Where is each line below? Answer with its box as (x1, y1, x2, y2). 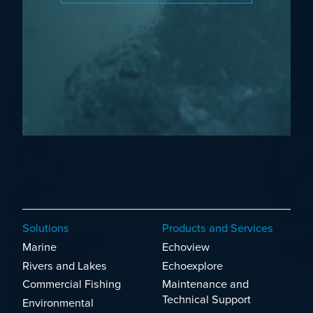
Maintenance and (162, 277, 249, 292)
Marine (22, 240, 57, 254)
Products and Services (162, 221, 273, 235)
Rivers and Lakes (22, 259, 107, 273)
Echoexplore (162, 259, 223, 273)
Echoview (162, 240, 210, 254)
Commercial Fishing (22, 277, 121, 292)
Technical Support (162, 293, 251, 307)
